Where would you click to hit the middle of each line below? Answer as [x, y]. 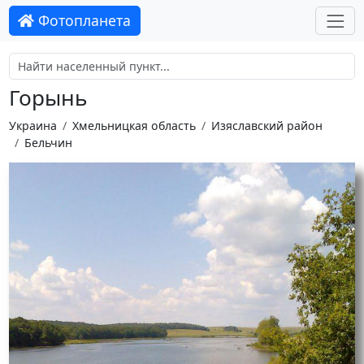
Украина [32, 125]
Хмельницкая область [134, 125]
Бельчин [48, 142]
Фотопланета [83, 21]
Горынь [48, 98]
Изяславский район [266, 125]
